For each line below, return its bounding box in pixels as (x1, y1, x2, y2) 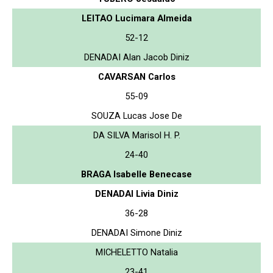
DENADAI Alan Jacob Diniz (83, 51, 190, 63)
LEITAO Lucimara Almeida (81, 12, 192, 24)
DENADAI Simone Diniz (91, 227, 182, 238)
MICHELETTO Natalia (95, 246, 178, 258)
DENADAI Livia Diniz (94, 188, 179, 199)
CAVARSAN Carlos (97, 71, 175, 82)
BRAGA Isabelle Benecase (81, 168, 192, 180)
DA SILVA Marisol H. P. (93, 129, 180, 141)
